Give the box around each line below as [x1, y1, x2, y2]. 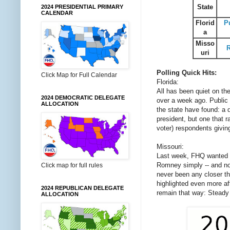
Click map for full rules [41, 162, 103, 169]
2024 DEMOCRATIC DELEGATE [41, 94, 125, 101]
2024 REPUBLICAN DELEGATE [41, 185, 124, 191]
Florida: [157, 78, 179, 86]
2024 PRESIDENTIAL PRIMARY [41, 4, 123, 10]
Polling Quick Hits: [157, 68, 217, 76]
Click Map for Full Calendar [41, 71, 117, 79]
